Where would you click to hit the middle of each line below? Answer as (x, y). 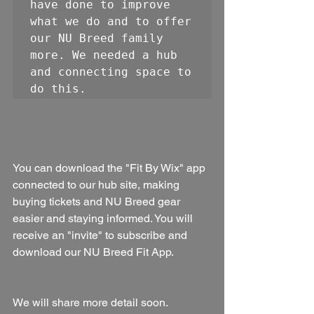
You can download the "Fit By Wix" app (110, 168)
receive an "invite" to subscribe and (101, 235)
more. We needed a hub (104, 55)
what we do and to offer (111, 21)
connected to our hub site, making (97, 184)
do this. (62, 88)
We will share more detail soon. (91, 302)
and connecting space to (111, 71)
